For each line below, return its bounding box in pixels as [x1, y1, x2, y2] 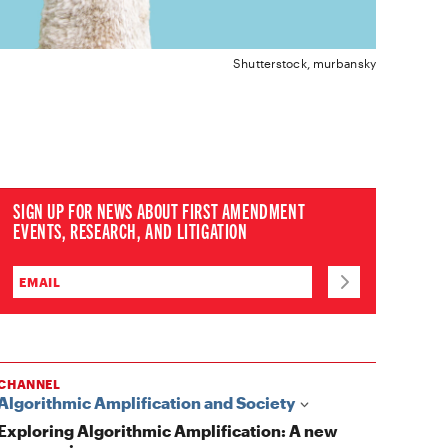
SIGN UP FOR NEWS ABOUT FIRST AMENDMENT [13, 197, 306, 223]
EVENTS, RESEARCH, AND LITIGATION [13, 217, 248, 243]
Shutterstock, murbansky [233, 55, 376, 70]
